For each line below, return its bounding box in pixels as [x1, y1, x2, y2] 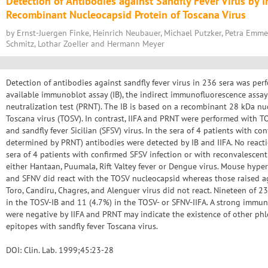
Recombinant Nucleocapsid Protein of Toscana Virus [6, 8, 246, 22]
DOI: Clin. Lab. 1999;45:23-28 [6, 245, 114, 255]
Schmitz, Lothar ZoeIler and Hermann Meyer [6, 38, 165, 49]
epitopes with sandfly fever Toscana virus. [6, 221, 158, 232]
